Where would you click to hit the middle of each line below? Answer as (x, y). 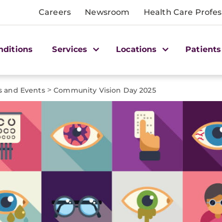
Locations (138, 49)
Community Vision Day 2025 (105, 90)
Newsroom (107, 12)
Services (71, 49)
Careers (55, 12)
